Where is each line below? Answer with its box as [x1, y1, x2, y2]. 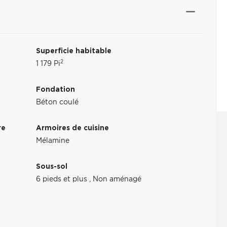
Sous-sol [36, 163, 68, 170]
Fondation [36, 86, 75, 93]
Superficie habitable [36, 48, 112, 55]
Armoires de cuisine [36, 125, 109, 132]
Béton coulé [36, 99, 79, 106]
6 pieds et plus [36, 176, 90, 183]
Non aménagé [93, 176, 142, 183]
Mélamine [36, 137, 70, 144]
